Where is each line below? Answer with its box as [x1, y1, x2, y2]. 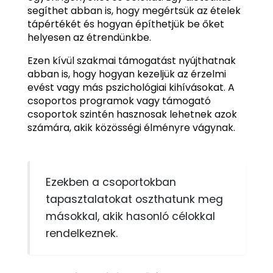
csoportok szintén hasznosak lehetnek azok [27, 107, 237, 122]
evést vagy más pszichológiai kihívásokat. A [27, 80, 235, 95]
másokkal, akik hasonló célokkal [46, 208, 216, 224]
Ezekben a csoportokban [46, 174, 177, 190]
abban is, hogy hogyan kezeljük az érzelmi [27, 67, 226, 82]
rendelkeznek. [46, 225, 118, 241]
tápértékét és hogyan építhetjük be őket [27, 17, 224, 32]
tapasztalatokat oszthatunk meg [46, 191, 224, 207]
